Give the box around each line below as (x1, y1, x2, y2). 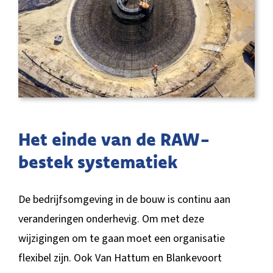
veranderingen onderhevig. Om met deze (18, 211, 204, 227)
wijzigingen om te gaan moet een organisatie (18, 230, 225, 246)
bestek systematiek (18, 149, 177, 172)
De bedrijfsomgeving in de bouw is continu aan (18, 191, 230, 207)
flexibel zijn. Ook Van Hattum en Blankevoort (18, 250, 222, 266)
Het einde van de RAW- (18, 127, 210, 150)
